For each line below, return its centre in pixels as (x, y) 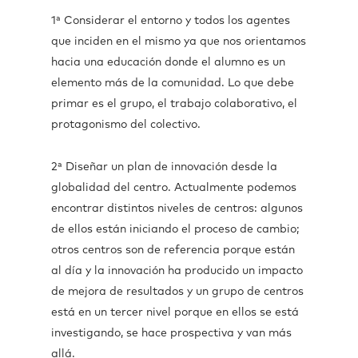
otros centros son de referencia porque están (173, 250)
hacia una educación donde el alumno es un (168, 62)
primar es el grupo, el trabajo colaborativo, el (174, 104)
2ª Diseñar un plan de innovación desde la (164, 167)
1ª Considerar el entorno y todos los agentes (171, 21)
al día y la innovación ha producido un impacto (177, 271)
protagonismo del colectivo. (126, 125)
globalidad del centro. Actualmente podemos (174, 188)
